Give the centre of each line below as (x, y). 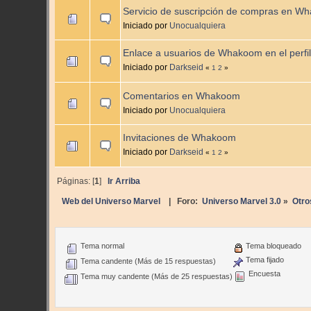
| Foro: (182, 201)
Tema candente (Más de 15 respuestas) (147, 261)
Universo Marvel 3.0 (241, 201)
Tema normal (101, 245)
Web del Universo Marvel (111, 201)
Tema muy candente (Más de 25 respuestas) (155, 276)
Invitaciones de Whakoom (180, 138)
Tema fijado (263, 259)
